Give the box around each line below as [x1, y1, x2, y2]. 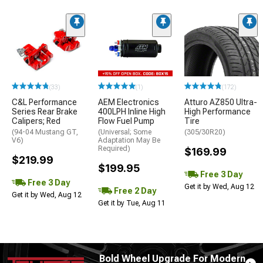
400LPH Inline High [98, 107, 166, 117]
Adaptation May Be [98, 136, 160, 145]
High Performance [184, 107, 251, 117]
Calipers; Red [12, 116, 60, 126]
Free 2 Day [112, 186, 156, 195]
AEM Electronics [98, 97, 159, 107]
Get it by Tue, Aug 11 [98, 199, 166, 208]
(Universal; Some [98, 128, 151, 137]
